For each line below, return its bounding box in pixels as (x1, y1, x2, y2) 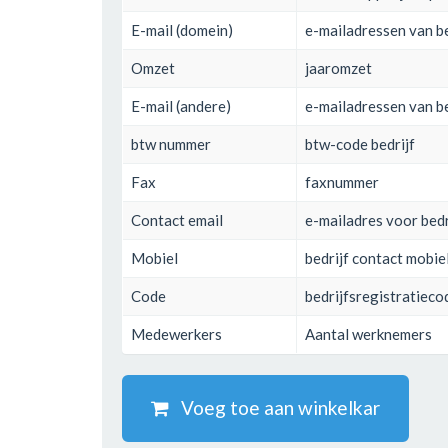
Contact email (131, 210, 223, 229)
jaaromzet (305, 58, 372, 77)
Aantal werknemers (305, 324, 432, 343)
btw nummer (131, 134, 211, 153)
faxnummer (305, 172, 379, 191)
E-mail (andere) (131, 96, 231, 115)
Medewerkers (131, 324, 222, 343)
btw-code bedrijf (305, 134, 415, 153)
